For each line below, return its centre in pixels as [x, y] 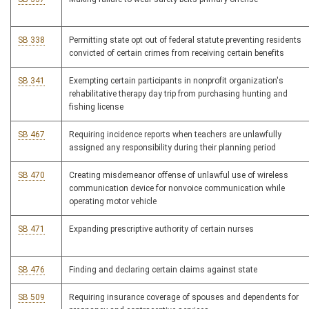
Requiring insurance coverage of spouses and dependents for [184, 298]
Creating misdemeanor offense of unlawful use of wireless [179, 176]
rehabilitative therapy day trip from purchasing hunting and [178, 94]
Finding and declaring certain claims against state [163, 270]
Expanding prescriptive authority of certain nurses [161, 229]
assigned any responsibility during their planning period [172, 148]
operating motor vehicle [113, 202]
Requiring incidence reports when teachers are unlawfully [175, 135]
